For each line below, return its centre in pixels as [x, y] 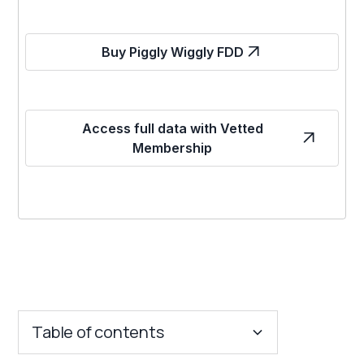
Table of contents [98, 331]
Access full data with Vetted [172, 128]
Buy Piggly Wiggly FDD [172, 52]
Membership [172, 147]
